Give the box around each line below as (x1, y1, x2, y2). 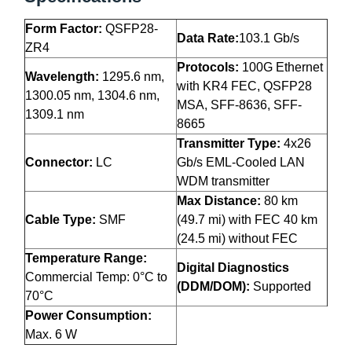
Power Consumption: (25, 309, 152, 323)
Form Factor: (25, 22, 105, 36)
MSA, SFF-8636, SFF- (177, 98, 302, 112)
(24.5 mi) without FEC (177, 232, 298, 246)
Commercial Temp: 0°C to (25, 270, 167, 284)
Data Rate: (177, 31, 239, 46)
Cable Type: (25, 213, 99, 227)
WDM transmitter (177, 174, 269, 189)
